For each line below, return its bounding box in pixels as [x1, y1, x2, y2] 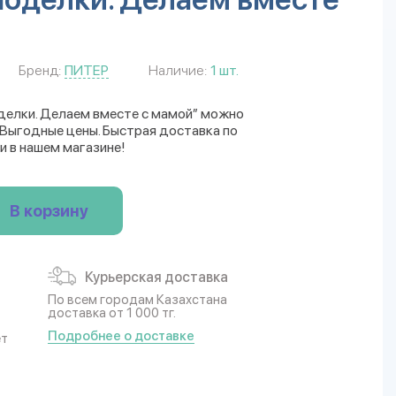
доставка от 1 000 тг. [48, 305, 176, 321]
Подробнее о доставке [48, 328, 194, 344]
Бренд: [19, 62, 61, 79]
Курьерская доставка [85, 269, 228, 286]
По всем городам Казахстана [48, 292, 227, 308]
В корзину [9, 202, 88, 220]
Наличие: [148, 62, 207, 79]
